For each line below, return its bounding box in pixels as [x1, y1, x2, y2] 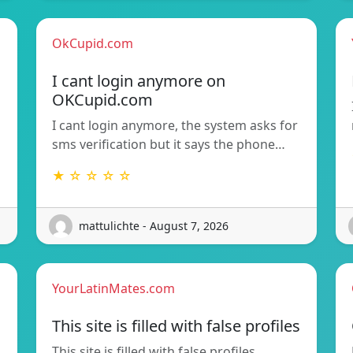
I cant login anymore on [52, 69, 225, 91]
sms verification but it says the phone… [52, 135, 285, 153]
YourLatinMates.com [52, 279, 175, 297]
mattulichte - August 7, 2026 [79, 218, 229, 234]
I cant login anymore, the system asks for [52, 116, 298, 134]
